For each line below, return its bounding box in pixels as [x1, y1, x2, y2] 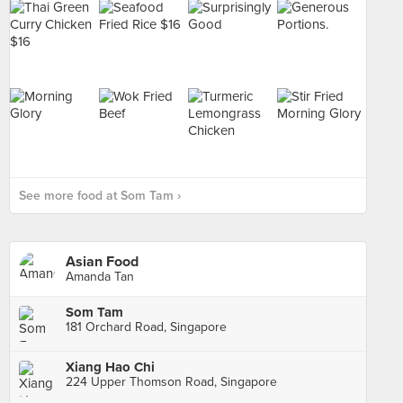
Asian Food [66, 253, 139, 271]
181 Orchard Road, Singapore [66, 319, 227, 335]
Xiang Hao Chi [66, 359, 155, 375]
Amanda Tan [66, 269, 134, 284]
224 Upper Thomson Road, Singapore [66, 374, 277, 390]
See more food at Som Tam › [19, 188, 181, 203]
